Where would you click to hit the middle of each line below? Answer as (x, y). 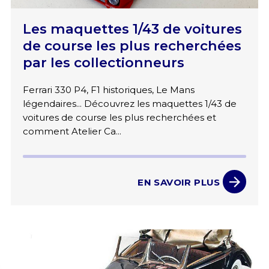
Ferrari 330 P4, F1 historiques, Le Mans (108, 90)
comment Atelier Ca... (72, 131)
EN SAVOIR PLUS (179, 182)
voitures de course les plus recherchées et (119, 118)
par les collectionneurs (103, 63)
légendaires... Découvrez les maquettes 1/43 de (129, 104)
